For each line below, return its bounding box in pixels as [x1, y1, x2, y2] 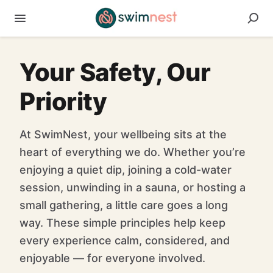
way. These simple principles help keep [19, 216, 225, 229]
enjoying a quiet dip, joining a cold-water [19, 163, 232, 176]
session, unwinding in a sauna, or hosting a [19, 181, 246, 194]
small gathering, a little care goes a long [19, 199, 228, 211]
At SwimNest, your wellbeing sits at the [19, 128, 227, 141]
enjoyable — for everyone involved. [19, 252, 205, 264]
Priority [19, 87, 107, 116]
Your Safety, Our [19, 57, 210, 87]
